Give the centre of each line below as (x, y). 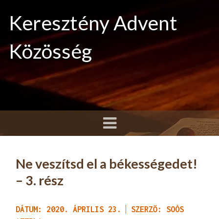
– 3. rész (40, 180)
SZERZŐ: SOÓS (158, 209)
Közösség (50, 51)
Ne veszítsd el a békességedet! (107, 164)
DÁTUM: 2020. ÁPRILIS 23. (69, 209)
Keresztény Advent (93, 23)
